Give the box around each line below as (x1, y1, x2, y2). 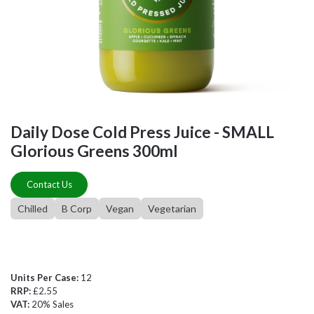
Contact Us (26, 179, 72, 190)
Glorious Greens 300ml (11, 142, 178, 161)
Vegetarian (148, 203, 196, 214)
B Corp (62, 203, 92, 214)
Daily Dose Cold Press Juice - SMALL (11, 123, 274, 142)
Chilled (18, 203, 48, 214)
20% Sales (32, 299, 74, 310)
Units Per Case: (11, 272, 81, 283)
